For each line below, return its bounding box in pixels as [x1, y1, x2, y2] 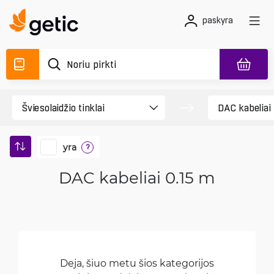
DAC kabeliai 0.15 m [59, 167, 215, 188]
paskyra [202, 15, 233, 25]
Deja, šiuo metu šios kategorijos [60, 256, 214, 269]
